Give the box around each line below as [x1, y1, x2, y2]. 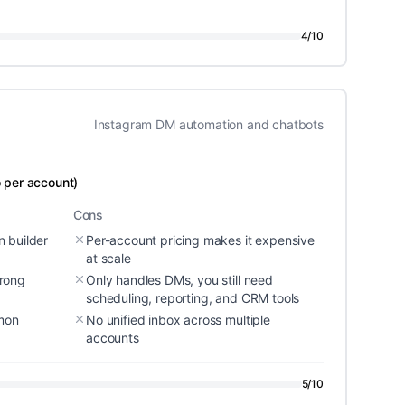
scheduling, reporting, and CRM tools [86, 290, 300, 306]
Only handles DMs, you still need [86, 272, 273, 287]
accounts [86, 330, 139, 345]
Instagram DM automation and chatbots [93, 117, 324, 132]
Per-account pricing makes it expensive [86, 232, 315, 248]
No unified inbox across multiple [86, 312, 270, 327]
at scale [86, 250, 131, 266]
